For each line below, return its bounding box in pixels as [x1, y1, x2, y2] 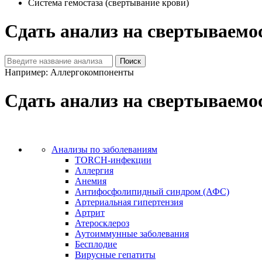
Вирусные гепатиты [75, 249, 156, 260]
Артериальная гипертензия [75, 196, 183, 207]
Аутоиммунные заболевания [75, 228, 189, 239]
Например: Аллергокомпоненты [5, 67, 134, 77]
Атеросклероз [75, 218, 129, 228]
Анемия [75, 175, 106, 186]
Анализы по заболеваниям [51, 144, 157, 154]
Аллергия [75, 165, 113, 175]
